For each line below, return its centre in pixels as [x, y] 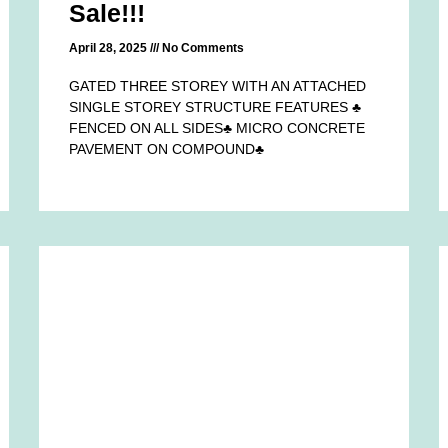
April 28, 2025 [110, 47]
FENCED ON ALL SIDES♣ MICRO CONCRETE [217, 127]
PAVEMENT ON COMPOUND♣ [167, 148]
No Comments [202, 47]
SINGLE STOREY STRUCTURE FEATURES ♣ [215, 106]
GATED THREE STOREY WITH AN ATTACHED [218, 85]
